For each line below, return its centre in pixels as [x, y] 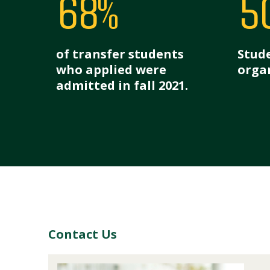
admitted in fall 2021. [122, 86]
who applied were [111, 70]
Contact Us [83, 234]
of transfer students [120, 54]
